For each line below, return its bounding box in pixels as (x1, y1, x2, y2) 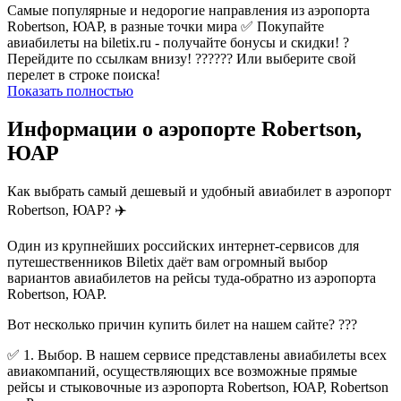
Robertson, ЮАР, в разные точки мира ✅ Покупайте (7, 18, 324, 34)
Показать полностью (7, 82, 133, 98)
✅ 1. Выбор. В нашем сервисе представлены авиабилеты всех (7, 346, 387, 363)
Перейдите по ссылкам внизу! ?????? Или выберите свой (7, 50, 356, 66)
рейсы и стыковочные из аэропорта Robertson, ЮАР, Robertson (7, 379, 388, 395)
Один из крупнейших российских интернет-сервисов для (7, 237, 359, 253)
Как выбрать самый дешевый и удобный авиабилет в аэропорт (7, 183, 391, 199)
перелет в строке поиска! (7, 66, 160, 82)
